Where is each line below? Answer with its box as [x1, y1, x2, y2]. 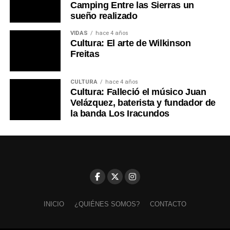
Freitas [70, 48, 100, 59]
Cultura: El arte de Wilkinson [70, 37, 191, 48]
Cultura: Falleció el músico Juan [70, 86, 206, 97]
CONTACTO [149, 200, 186, 208]
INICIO [43, 200, 64, 208]
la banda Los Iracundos [70, 108, 170, 119]
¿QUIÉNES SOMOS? [74, 200, 140, 208]
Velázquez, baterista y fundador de [70, 97, 216, 108]
